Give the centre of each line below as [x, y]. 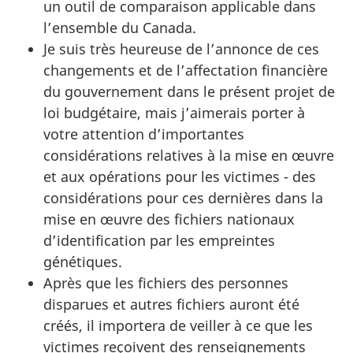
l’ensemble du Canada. [120, 27]
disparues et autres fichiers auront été [171, 304]
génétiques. [83, 261]
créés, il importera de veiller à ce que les [178, 325]
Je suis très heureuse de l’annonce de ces [181, 48]
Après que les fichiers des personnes [166, 282]
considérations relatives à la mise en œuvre [189, 155]
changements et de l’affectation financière [186, 70]
